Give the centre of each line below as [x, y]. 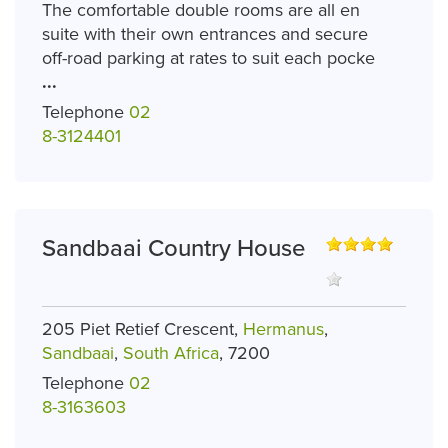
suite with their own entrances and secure [205, 34]
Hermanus [283, 328]
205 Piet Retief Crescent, [142, 328]
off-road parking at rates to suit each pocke [208, 58]
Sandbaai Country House [173, 248]
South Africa [171, 352]
